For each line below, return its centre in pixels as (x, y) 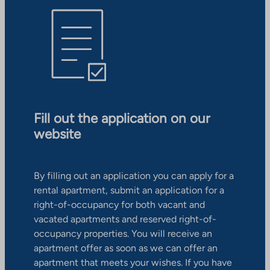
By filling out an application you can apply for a (134, 176)
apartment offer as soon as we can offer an (126, 248)
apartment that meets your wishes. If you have (133, 263)
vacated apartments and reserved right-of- (125, 219)
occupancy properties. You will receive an (123, 234)
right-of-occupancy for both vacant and (119, 205)
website (57, 134)
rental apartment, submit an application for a (129, 190)
